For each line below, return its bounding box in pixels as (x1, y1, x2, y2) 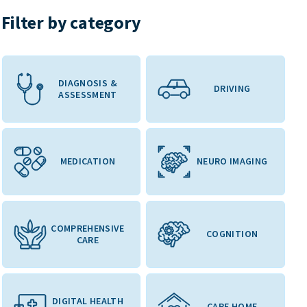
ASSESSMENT (58, 88, 117, 101)
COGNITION (206, 228, 258, 241)
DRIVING (213, 82, 251, 95)
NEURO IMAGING (196, 155, 268, 168)
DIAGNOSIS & (58, 76, 117, 89)
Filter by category (1, 10, 141, 34)
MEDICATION (60, 155, 116, 168)
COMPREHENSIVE (51, 221, 125, 234)
